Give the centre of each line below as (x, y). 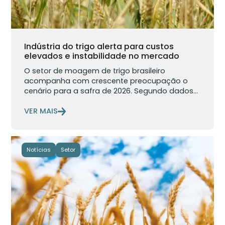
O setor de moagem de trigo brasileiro (95, 71)
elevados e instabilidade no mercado (102, 56)
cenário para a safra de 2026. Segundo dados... (111, 91)
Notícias (38, 150)
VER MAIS (41, 111)
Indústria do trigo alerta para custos (99, 47)
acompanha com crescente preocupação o (106, 81)
